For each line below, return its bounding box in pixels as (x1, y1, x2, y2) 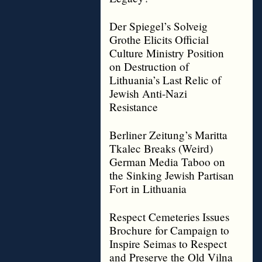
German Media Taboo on (109, 154, 225, 169)
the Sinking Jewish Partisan (109, 168, 234, 182)
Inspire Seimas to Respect (109, 236, 227, 251)
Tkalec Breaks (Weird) (109, 141, 213, 156)
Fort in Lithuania (109, 181, 187, 196)
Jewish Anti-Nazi (109, 86, 187, 101)
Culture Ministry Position (109, 46, 224, 60)
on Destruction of (109, 59, 189, 74)
